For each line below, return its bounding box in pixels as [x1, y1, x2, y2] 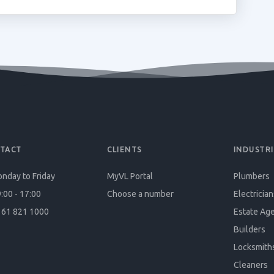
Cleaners [233, 260, 268, 270]
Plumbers [233, 171, 270, 181]
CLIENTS [107, 146, 142, 154]
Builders [233, 224, 265, 234]
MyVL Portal [107, 171, 154, 181]
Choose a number [107, 189, 174, 199]
